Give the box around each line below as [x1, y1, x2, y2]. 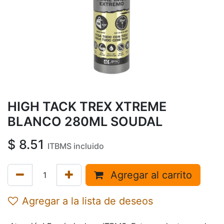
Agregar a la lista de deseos [22, 194, 153, 207]
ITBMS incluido [47, 140, 104, 151]
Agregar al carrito [107, 168, 192, 181]
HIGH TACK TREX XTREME [7, 98, 166, 114]
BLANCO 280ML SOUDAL [7, 113, 162, 129]
